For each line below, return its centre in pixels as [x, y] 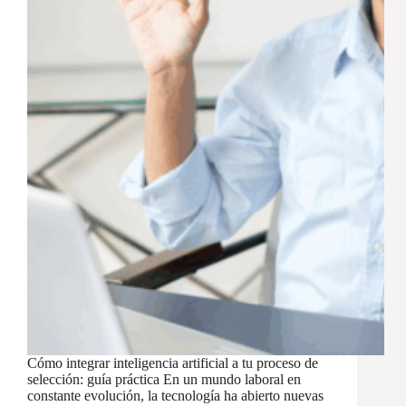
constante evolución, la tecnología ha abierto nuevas [175, 396]
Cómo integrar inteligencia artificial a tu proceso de [173, 363]
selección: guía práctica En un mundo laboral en [164, 380]
